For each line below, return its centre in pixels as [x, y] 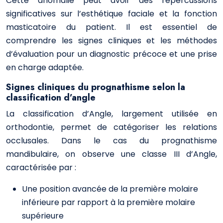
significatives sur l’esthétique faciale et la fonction [111, 14]
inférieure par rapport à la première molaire [109, 202]
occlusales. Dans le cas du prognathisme [111, 141]
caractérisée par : [41, 167]
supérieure [43, 216]
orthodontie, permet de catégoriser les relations [111, 127]
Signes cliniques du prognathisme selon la [96, 87]
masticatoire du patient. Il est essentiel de [111, 27]
